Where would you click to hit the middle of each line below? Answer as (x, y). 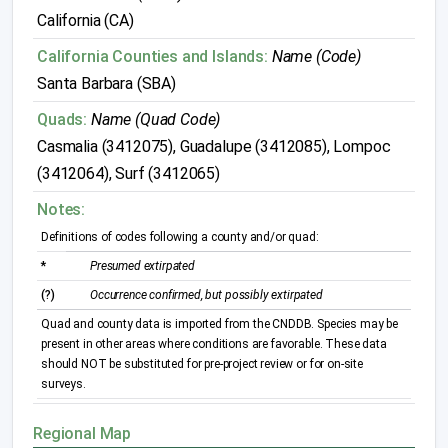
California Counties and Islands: (152, 56)
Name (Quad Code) (155, 119)
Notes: (61, 209)
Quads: (62, 119)
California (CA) (85, 20)
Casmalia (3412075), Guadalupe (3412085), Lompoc (214, 146)
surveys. (63, 384)
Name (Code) (316, 56)
